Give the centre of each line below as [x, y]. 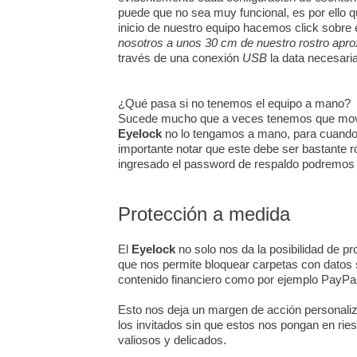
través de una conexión [180, 58]
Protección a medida [204, 214]
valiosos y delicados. [172, 340]
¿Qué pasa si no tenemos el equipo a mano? [234, 104]
